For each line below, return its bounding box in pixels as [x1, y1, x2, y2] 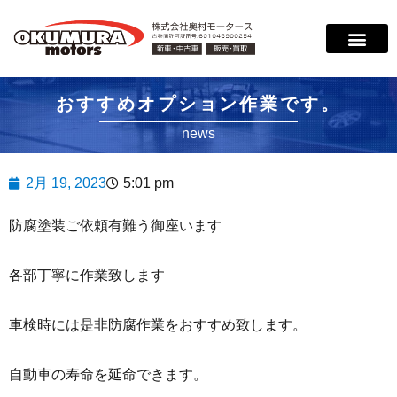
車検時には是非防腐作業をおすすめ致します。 [9, 317, 307, 333]
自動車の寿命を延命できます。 [9, 367, 207, 383]
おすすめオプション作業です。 [56, 94, 341, 114]
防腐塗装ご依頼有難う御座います [9, 218, 222, 234]
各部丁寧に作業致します [9, 268, 165, 284]
